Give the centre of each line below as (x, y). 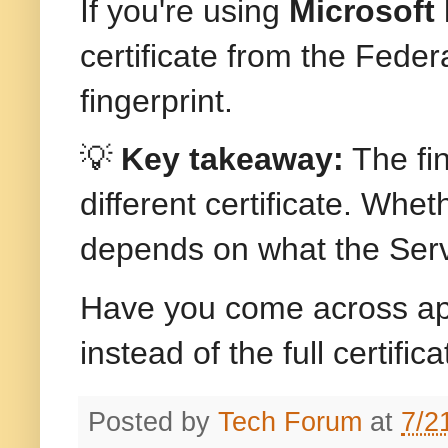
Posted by (153, 421)
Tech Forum (290, 421)
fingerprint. (156, 101)
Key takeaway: (232, 159)
